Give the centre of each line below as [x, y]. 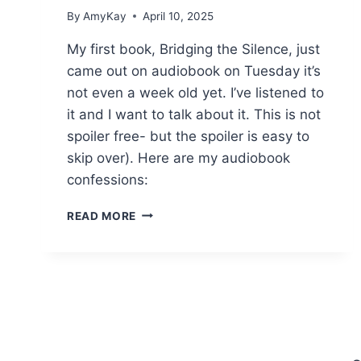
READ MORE [102, 216]
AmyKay [105, 16]
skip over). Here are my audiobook [178, 158]
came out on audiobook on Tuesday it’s [194, 71]
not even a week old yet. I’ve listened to [195, 92]
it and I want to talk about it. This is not [194, 114]
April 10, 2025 [178, 16]
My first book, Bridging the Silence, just [193, 49]
